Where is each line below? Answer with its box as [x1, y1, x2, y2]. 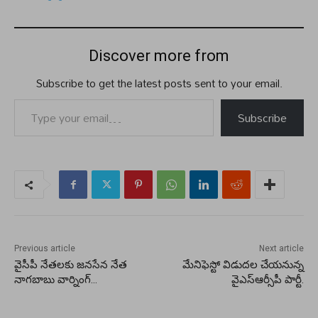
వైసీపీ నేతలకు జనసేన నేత [14, 258, 127, 272]
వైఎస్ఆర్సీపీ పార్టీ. [231, 273, 304, 287]
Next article [258, 243, 304, 254]
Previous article [14, 243, 75, 254]
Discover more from [89, 47, 229, 65]
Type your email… [13, 84, 29, 114]
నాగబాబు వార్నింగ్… [14, 273, 97, 287]
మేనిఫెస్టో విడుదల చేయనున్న [182, 258, 304, 272]
